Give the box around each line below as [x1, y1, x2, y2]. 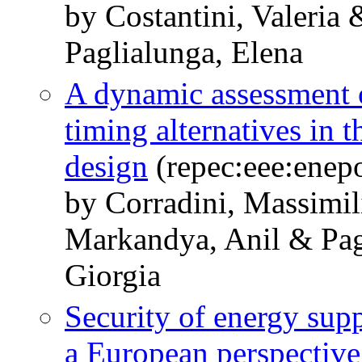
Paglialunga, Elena [65, 35, 303, 70]
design [65, 149, 148, 184]
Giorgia [65, 258, 161, 293]
